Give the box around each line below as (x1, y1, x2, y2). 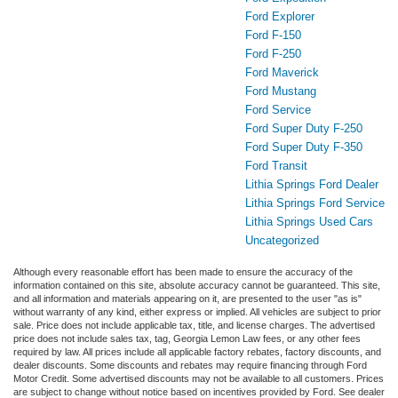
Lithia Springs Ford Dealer (245, 177, 378, 191)
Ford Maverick (245, 65, 319, 79)
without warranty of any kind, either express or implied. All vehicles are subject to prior (13, 306, 381, 317)
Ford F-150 (245, 28, 301, 42)
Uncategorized (245, 233, 319, 247)
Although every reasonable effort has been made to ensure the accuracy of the (13, 266, 353, 277)
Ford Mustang (245, 84, 316, 98)
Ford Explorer (245, 9, 314, 23)
